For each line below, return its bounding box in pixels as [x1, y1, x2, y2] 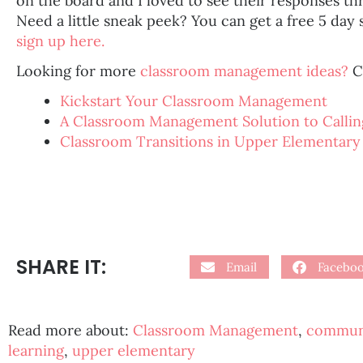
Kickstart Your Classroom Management [60, 91, 327, 110]
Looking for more [16, 61, 140, 80]
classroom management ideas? [140, 61, 352, 80]
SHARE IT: [16, 253, 106, 280]
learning [8, 340, 64, 360]
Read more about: [8, 320, 133, 340]
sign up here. [16, 31, 105, 50]
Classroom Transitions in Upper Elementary [60, 131, 361, 151]
